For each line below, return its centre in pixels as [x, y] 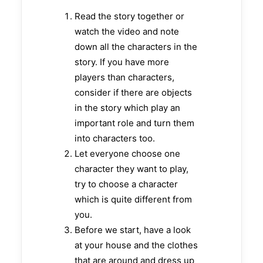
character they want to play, [131, 169]
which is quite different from [133, 200]
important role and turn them [134, 123]
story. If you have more [122, 62]
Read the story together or [129, 16]
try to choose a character [126, 184]
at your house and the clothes [136, 245]
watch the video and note [127, 32]
